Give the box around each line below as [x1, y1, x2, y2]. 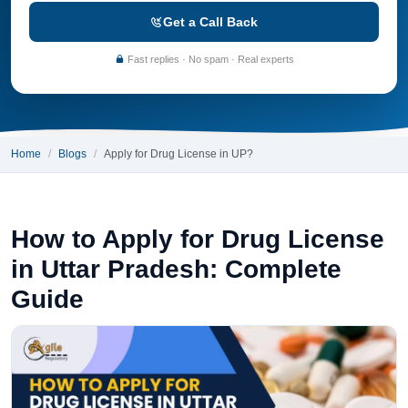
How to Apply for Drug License [11, 224, 384, 253]
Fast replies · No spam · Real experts [124, 53, 294, 65]
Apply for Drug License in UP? [104, 148, 253, 161]
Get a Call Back [163, 14, 258, 29]
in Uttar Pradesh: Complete [11, 254, 342, 283]
